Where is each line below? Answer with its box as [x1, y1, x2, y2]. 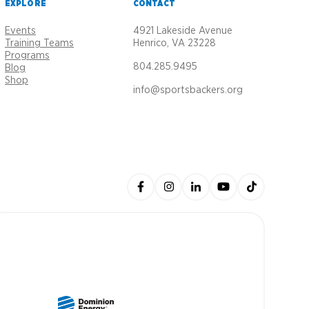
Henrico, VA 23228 [133, 38, 216, 48]
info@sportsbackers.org [133, 85, 243, 95]
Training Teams [5, 38, 74, 48]
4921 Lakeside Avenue [133, 26, 232, 36]
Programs [5, 50, 50, 61]
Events [5, 26, 36, 36]
